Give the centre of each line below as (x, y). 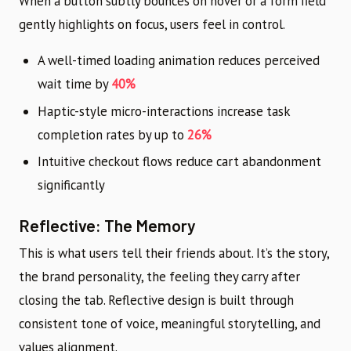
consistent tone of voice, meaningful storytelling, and (170, 324)
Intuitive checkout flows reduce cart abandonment (179, 162)
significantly (71, 185)
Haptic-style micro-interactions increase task (164, 111)
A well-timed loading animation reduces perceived (179, 60)
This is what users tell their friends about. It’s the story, (174, 253)
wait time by (74, 83)
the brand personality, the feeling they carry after (159, 277)
